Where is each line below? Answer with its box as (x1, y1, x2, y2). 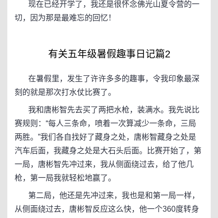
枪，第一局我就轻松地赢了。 (15, 174, 116, 182)
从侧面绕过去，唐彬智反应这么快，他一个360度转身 (15, 205, 199, 213)
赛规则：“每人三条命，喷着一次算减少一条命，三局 (15, 119, 196, 127)
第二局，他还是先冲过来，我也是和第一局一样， (15, 191, 200, 200)
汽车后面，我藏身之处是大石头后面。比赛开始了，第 (15, 146, 201, 155)
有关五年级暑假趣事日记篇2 (48, 49, 170, 59)
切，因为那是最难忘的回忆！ (15, 14, 116, 22)
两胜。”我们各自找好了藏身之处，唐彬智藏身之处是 (15, 133, 196, 141)
